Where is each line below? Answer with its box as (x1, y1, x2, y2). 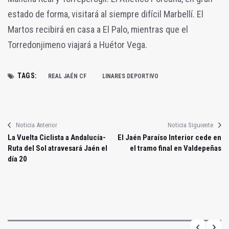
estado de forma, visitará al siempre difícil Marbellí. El (8, 9, 203, 20)
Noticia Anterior (16, 121, 57, 129)
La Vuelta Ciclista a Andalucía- (8, 133, 106, 143)
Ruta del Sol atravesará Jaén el (8, 144, 107, 153)
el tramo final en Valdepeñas (130, 144, 221, 153)
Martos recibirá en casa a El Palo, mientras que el (8, 24, 188, 35)
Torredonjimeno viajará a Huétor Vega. (8, 39, 147, 51)
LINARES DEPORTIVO (102, 73, 158, 80)
